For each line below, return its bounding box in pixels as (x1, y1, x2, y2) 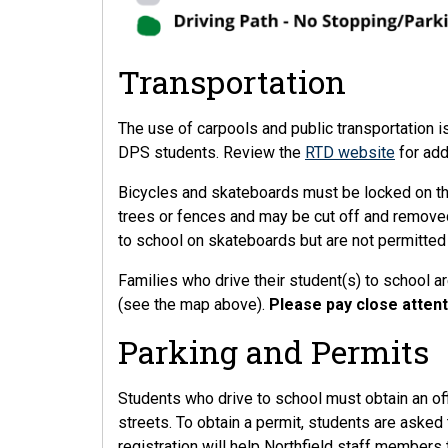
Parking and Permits (118, 330, 429, 373)
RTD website (305, 143, 395, 162)
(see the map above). (118, 295, 269, 314)
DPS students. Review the (118, 143, 305, 162)
